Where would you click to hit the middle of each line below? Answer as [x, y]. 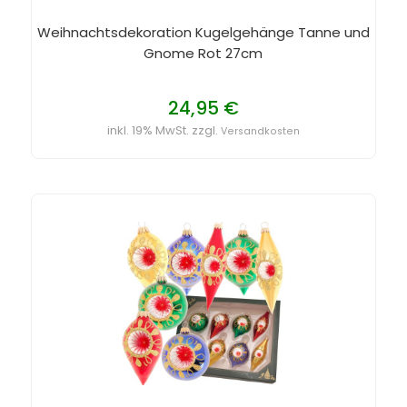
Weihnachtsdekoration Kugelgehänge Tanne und [203, 32]
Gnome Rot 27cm [203, 53]
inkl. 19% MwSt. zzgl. [164, 130]
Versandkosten [260, 131]
